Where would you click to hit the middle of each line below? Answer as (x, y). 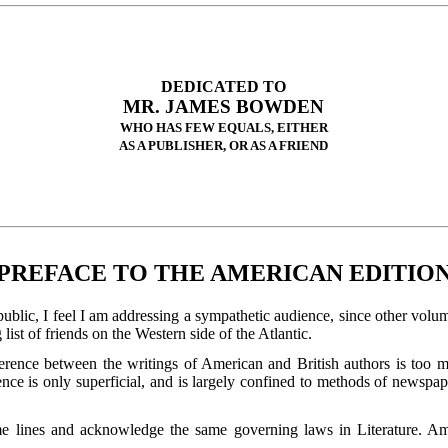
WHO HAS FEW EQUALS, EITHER (223, 128)
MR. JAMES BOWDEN (224, 107)
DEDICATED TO (224, 87)
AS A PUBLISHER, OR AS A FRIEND (224, 146)
